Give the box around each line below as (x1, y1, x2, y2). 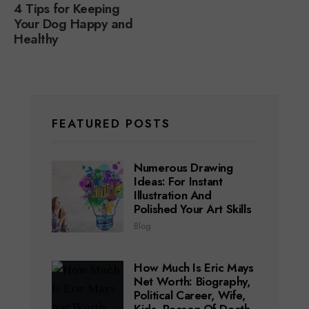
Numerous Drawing (134, 159, 233, 177)
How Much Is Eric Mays (134, 259, 254, 277)
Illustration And (134, 187, 212, 204)
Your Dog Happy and (14, 14, 133, 34)
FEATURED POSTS (52, 115, 170, 132)
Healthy (14, 30, 62, 49)
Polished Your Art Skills (134, 201, 252, 218)
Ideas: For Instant (134, 173, 223, 190)
